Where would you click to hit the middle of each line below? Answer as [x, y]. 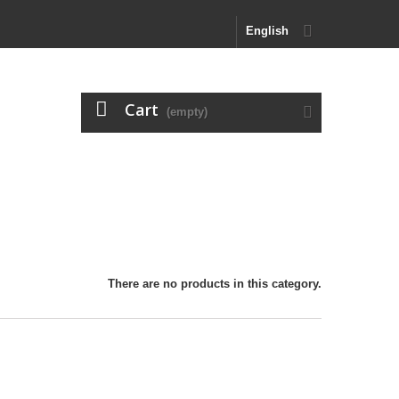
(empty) [187, 112]
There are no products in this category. [215, 284]
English [267, 31]
